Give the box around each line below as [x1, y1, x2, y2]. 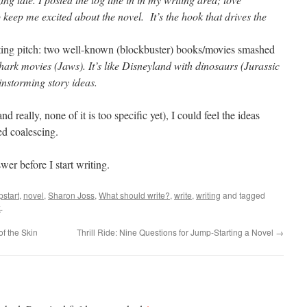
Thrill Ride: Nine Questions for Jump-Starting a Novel [77, 226, 275, 238]
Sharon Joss [48, 189, 95, 201]
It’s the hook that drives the [150, 9, 267, 23]
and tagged [221, 189, 265, 201]
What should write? [99, 189, 170, 201]
